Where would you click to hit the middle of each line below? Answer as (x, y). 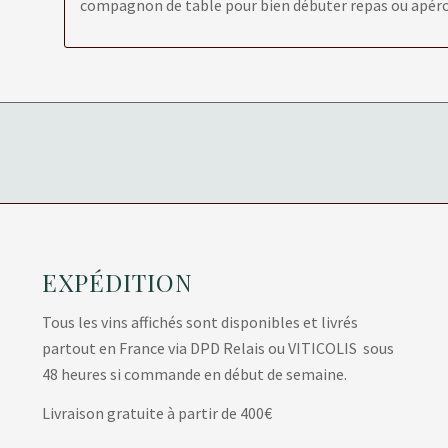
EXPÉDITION (118, 282)
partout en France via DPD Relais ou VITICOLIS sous (218, 347)
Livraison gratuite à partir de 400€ (157, 413)
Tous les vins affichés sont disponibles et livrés (200, 321)
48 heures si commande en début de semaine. (195, 373)
